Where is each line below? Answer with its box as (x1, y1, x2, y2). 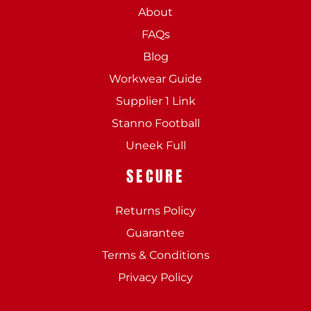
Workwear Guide (109, 72, 202, 85)
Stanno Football (111, 116, 200, 130)
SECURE (126, 164, 185, 187)
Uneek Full (125, 138, 186, 152)
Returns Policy (115, 203, 196, 217)
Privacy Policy (118, 270, 193, 284)
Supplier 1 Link (115, 94, 196, 108)
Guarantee (126, 226, 185, 239)
